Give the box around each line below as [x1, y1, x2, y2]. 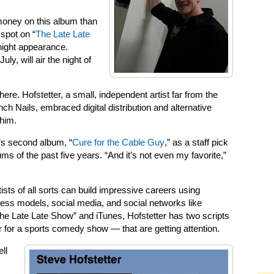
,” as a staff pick [165, 138, 228, 147]
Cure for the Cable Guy [72, 138, 165, 147]
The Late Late [35, 29, 90, 39]
